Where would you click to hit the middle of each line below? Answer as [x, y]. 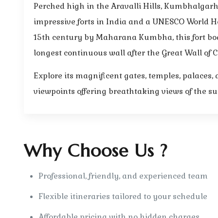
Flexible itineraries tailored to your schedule [123, 196]
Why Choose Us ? [95, 151]
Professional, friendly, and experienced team [123, 176]
